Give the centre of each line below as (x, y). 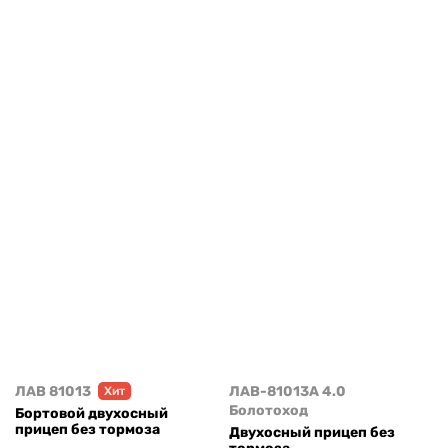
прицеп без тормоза (87, 430)
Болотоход (268, 410)
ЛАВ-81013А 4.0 (287, 391)
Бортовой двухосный (91, 414)
